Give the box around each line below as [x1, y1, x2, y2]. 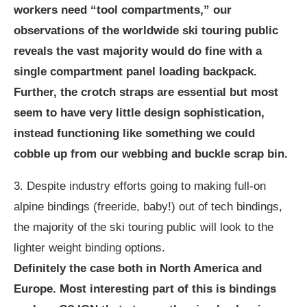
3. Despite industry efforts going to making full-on [14, 180, 266, 193]
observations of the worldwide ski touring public [14, 24, 278, 37]
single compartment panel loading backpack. [14, 65, 257, 78]
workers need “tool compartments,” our [14, 3, 232, 16]
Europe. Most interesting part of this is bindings [14, 282, 276, 295]
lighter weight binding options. [14, 241, 165, 254]
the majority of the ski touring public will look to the [14, 221, 273, 234]
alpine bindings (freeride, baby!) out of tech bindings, [14, 200, 282, 213]
